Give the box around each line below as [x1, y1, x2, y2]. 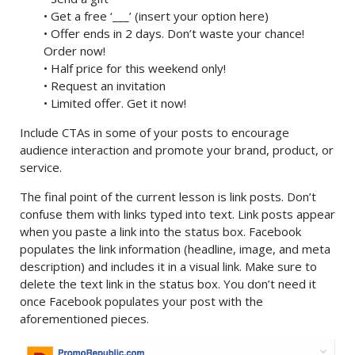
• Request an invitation [44, 78, 166, 94]
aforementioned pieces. [20, 311, 149, 326]
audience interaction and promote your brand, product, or [20, 142, 334, 158]
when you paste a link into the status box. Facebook [20, 223, 301, 239]
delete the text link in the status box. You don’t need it [20, 276, 316, 292]
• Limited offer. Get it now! [44, 95, 186, 111]
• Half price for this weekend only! [44, 60, 226, 76]
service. [20, 159, 62, 175]
